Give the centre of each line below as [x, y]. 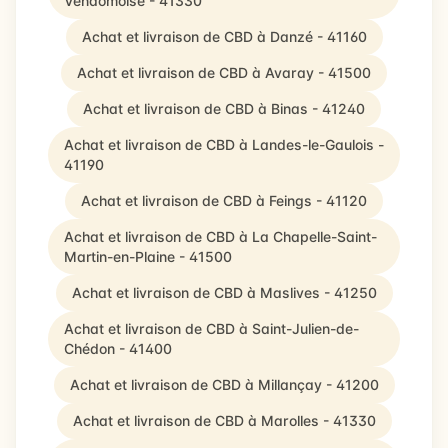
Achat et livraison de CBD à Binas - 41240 [224, 108]
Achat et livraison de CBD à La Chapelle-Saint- [220, 236]
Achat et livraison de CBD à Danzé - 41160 [224, 36]
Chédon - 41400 [118, 348]
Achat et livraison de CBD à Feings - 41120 [224, 200]
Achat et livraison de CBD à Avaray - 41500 [224, 72]
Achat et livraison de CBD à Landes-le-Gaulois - [224, 144]
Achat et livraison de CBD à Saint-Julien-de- [211, 328]
